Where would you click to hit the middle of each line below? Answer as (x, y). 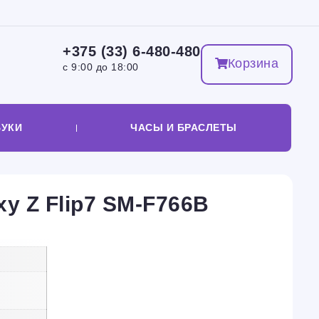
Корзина (253, 63)
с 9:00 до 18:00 (101, 67)
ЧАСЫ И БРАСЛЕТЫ (184, 127)
